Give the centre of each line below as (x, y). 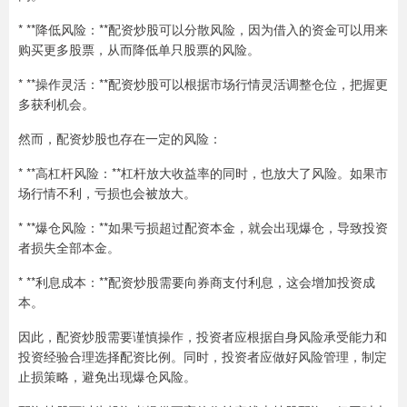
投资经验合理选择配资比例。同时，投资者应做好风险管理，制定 (203, 356)
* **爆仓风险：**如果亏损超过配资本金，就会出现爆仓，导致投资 (203, 227)
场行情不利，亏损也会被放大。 (107, 193)
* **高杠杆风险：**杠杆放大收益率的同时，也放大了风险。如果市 (203, 173)
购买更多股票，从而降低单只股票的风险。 (139, 49)
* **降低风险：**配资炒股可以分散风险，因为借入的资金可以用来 (203, 29)
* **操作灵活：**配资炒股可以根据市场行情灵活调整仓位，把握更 (203, 84)
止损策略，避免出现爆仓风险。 (107, 376)
